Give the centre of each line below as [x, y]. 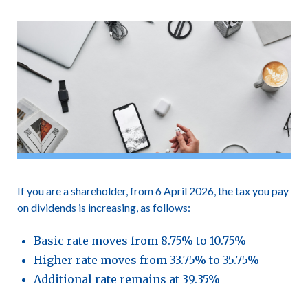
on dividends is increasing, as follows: [103, 207]
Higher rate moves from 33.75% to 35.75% [146, 260]
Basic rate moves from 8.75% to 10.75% [140, 241]
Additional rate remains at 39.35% [126, 279]
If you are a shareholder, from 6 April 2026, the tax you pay [153, 191]
